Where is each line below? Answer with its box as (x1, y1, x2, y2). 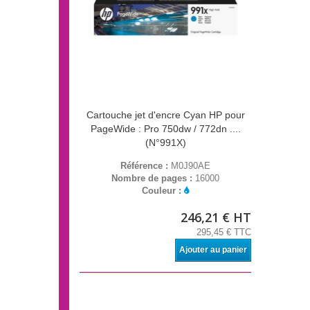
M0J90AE (171, 161, 210, 172)
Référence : (120, 161, 171, 172)
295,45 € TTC (197, 227, 251, 238)
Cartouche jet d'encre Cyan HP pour (86, 109, 245, 121)
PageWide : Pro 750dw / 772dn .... (90, 123, 241, 135)
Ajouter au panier (179, 245, 247, 255)
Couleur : (142, 185, 184, 197)
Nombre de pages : (111, 173, 195, 184)
